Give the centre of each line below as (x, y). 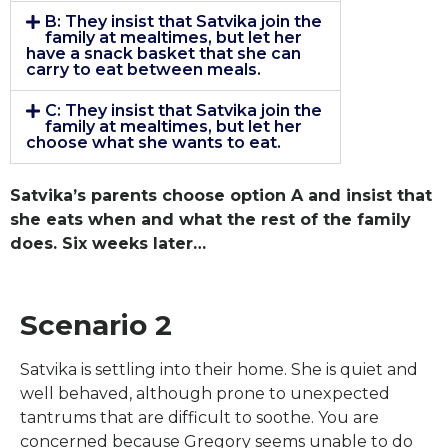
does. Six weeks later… (108, 244)
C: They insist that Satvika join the (184, 111)
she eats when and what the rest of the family (210, 220)
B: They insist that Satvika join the (184, 22)
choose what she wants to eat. (153, 143)
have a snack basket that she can (163, 54)
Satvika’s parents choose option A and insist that (221, 196)
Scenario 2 (96, 324)
